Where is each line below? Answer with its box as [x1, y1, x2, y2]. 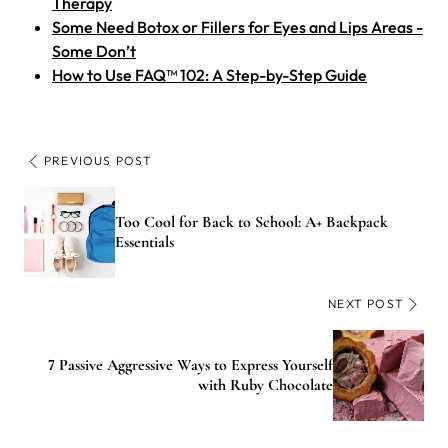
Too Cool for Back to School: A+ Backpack [115, 212, 388, 233]
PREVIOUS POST [44, 152, 153, 168]
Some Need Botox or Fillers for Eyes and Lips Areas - [52, 16, 423, 37]
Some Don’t [52, 40, 136, 61]
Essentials [115, 232, 174, 253]
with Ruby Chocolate [198, 375, 333, 396]
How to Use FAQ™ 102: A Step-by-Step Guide [52, 64, 367, 85]
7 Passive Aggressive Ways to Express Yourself [48, 355, 333, 376]
